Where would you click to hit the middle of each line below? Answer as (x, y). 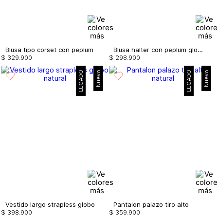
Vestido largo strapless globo (50, 205)
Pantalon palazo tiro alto (151, 205)
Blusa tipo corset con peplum (49, 49)
